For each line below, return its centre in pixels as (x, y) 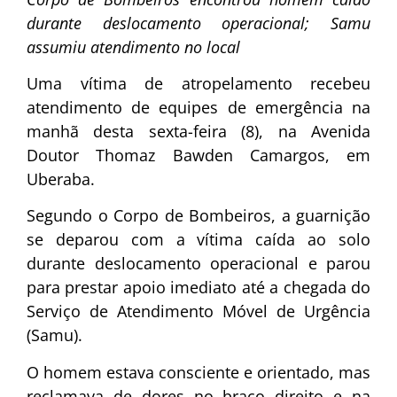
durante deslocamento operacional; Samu (198, 23)
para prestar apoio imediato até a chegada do (198, 288)
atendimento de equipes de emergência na (198, 107)
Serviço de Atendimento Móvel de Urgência (198, 311)
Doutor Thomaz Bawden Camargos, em (198, 155)
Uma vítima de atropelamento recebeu (198, 83)
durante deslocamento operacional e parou (198, 264)
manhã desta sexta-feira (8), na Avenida (198, 131)
